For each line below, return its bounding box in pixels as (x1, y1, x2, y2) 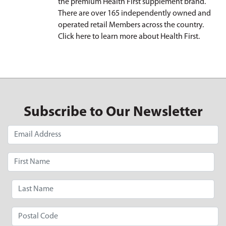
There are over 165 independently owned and (58, 10, 211, 18)
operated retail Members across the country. (58, 21, 204, 30)
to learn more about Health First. (91, 33, 200, 41)
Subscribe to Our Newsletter (23, 105, 203, 120)
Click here (58, 33, 91, 41)
